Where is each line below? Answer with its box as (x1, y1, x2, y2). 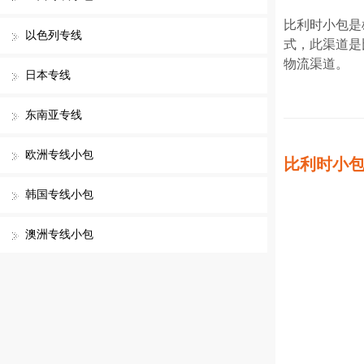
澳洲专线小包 (25, 228, 93, 240)
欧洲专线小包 (25, 149, 93, 161)
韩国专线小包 (25, 188, 93, 201)
